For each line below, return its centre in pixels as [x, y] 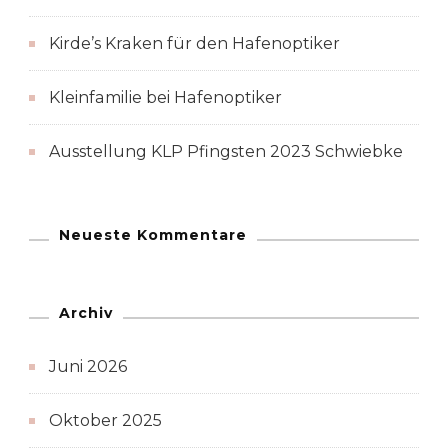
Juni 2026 [88, 366]
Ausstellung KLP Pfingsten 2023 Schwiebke [226, 151]
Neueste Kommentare [153, 234]
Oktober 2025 [105, 420]
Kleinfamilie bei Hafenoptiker [165, 97]
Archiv [86, 312]
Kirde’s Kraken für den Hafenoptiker [194, 43]
